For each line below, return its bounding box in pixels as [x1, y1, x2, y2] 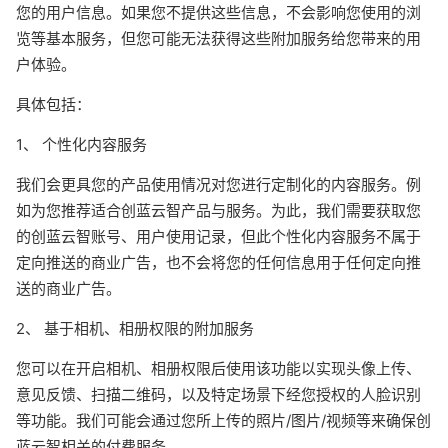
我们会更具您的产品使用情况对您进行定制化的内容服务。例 [16, 175, 421, 194]
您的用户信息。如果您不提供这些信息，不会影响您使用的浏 [16, 3, 421, 22]
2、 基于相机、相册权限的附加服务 [16, 319, 254, 338]
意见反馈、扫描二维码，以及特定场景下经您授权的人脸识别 [16, 385, 421, 404]
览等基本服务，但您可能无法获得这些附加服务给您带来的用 [16, 29, 421, 48]
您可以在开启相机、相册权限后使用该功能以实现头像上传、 [16, 359, 421, 378]
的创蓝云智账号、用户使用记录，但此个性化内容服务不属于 [16, 227, 421, 246]
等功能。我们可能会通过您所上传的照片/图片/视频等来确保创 [16, 411, 431, 430]
